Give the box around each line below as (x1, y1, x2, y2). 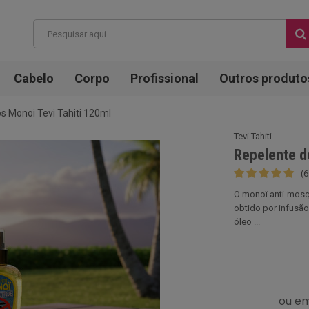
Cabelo (14, 71, 54, 86)
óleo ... (234, 217, 260, 227)
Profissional (130, 71, 199, 86)
